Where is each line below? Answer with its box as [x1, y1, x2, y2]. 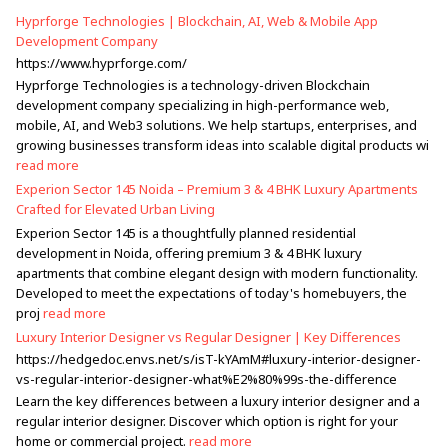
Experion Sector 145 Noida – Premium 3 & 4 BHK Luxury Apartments [16, 180, 418, 198]
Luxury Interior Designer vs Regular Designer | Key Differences [16, 328, 401, 346]
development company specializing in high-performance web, [16, 96, 389, 114]
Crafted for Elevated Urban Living [16, 200, 215, 218]
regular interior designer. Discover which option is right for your [16, 412, 398, 430]
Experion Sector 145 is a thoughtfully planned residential [16, 224, 356, 242]
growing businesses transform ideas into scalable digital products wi [16, 136, 429, 154]
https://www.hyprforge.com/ [16, 54, 187, 72]
